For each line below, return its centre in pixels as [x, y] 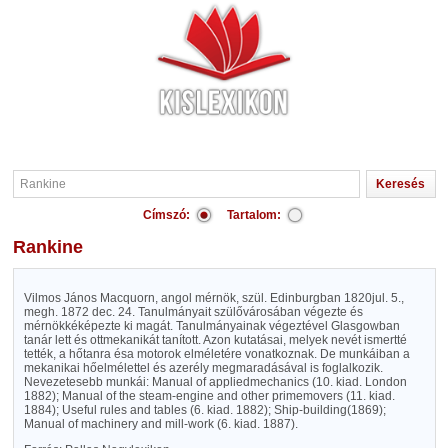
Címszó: [166, 215]
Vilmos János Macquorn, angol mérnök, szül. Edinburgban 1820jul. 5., [213, 298]
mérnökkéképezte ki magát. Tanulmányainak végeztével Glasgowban [211, 326]
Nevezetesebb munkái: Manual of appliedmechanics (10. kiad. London [215, 382]
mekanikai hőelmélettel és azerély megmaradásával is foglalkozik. [203, 368]
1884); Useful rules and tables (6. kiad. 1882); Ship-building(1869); [204, 410]
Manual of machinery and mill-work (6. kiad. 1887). [160, 424]
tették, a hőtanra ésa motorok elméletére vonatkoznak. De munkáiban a [216, 354]
